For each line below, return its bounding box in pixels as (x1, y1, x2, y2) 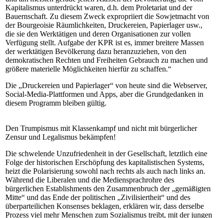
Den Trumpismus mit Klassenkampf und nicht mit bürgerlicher (5, 124, 197, 132)
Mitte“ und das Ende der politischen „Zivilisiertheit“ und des (5, 193, 190, 201)
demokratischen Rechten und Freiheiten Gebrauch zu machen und (5, 56, 208, 64)
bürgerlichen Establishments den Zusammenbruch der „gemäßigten (5, 184, 211, 193)
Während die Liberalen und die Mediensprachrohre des (5, 176, 174, 184)
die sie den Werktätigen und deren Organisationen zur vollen (5, 30, 191, 38)
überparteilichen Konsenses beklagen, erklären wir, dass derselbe (5, 202, 204, 210)
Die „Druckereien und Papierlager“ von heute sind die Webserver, (5, 81, 207, 90)
